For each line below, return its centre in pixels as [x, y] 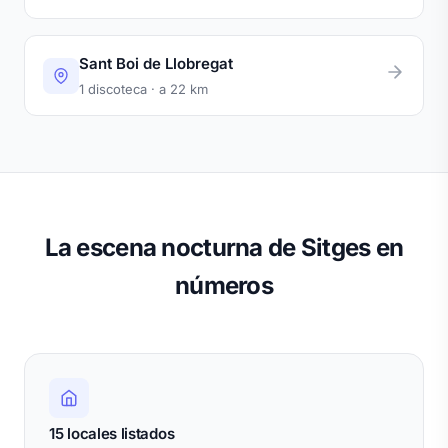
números [224, 286]
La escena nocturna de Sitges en [224, 248]
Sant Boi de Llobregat [156, 64]
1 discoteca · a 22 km [143, 89]
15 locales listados [112, 434]
